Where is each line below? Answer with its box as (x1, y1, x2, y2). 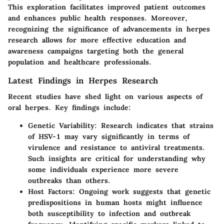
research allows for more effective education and (8, 35, 186, 45)
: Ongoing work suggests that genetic (72, 187, 210, 196)
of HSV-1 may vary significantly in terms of (28, 132, 189, 141)
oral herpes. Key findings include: (8, 103, 131, 112)
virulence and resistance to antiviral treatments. (28, 143, 205, 152)
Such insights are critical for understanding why (28, 154, 205, 163)
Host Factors (28, 187, 72, 196)
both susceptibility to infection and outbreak (28, 209, 190, 218)
